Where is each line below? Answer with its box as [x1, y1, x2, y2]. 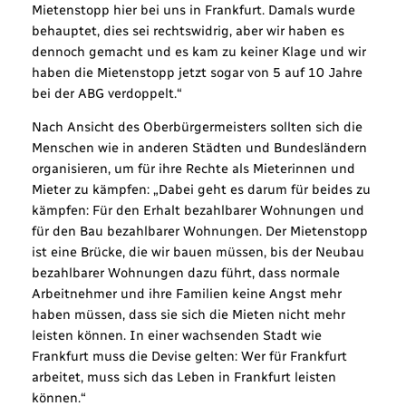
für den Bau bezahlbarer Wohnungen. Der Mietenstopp [31, 223, 368, 240]
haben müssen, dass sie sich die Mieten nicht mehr [31, 306, 345, 324]
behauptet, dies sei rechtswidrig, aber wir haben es [31, 22, 344, 39]
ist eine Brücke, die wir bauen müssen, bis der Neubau [31, 244, 364, 261]
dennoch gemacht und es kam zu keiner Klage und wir [31, 43, 366, 60]
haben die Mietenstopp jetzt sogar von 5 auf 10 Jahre [31, 63, 362, 81]
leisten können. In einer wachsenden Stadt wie [31, 327, 322, 344]
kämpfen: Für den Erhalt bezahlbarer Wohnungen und [31, 202, 364, 219]
